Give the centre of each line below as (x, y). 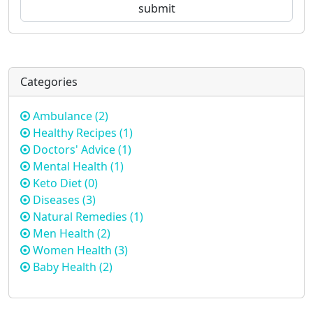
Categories (49, 81)
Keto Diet (57, 183)
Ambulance (63, 116)
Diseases (56, 199)
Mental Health (70, 166)
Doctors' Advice (74, 149)
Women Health (72, 250)
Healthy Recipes (75, 132)
